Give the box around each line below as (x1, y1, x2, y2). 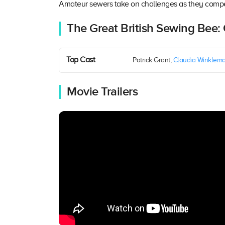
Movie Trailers (67, 84, 138, 99)
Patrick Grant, (133, 56, 173, 64)
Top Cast (66, 55, 95, 65)
